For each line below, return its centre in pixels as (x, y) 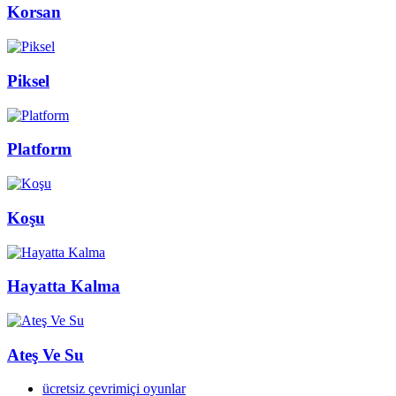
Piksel (28, 80)
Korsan (34, 12)
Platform (39, 149)
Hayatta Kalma (64, 286)
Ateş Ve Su (46, 354)
